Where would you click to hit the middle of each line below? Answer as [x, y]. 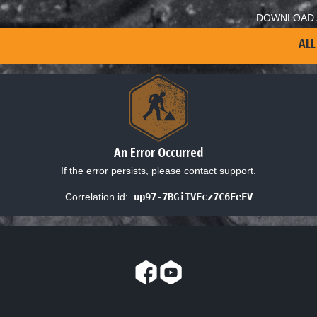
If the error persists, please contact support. [158, 170]
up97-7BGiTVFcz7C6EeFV [193, 196]
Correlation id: [96, 196]
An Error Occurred [158, 152]
